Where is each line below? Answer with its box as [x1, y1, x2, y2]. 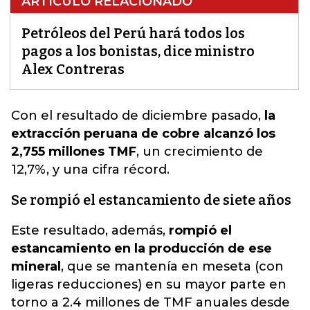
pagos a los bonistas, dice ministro [21, 43, 255, 60]
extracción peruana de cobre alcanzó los [11, 126, 275, 141]
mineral [11, 259, 61, 274]
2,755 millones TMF [11, 144, 136, 159]
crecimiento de [164, 144, 263, 159]
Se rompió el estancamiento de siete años [11, 192, 291, 208]
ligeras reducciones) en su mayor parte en [11, 277, 286, 292]
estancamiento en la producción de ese [11, 241, 272, 256]
